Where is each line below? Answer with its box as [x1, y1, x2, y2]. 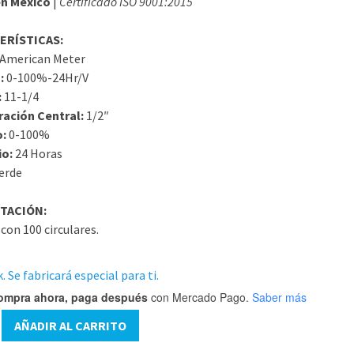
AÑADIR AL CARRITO [14, 318, 127, 333]
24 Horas [13, 145, 63, 161]
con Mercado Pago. [148, 288, 250, 305]
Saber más [252, 288, 307, 305]
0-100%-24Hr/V [4, 70, 89, 85]
